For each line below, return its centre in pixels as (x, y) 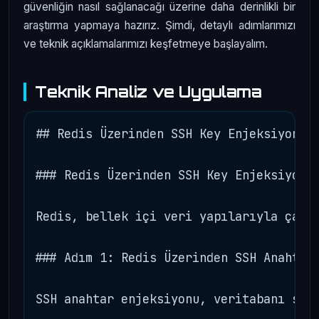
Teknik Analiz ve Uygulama (148, 91)
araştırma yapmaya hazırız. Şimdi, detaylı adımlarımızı (159, 26)
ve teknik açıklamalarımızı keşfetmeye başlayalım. (146, 44)
